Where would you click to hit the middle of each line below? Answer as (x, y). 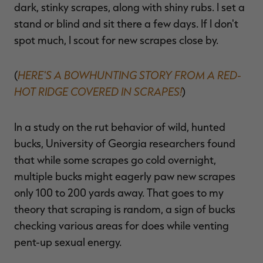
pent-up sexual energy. (68, 242)
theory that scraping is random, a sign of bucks (125, 209)
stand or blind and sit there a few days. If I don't (126, 23)
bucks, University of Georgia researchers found (125, 143)
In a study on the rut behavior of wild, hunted (120, 127)
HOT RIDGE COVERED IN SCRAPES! (98, 91)
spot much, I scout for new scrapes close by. (116, 40)
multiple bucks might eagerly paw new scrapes (125, 176)
